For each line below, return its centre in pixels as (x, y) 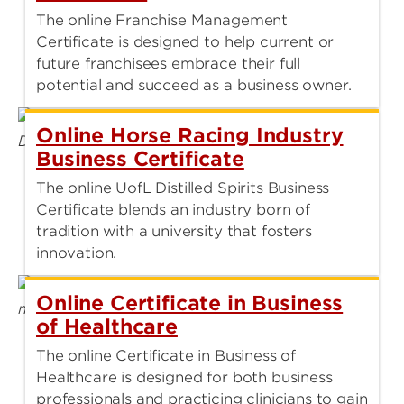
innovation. (77, 252)
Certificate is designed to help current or (185, 41)
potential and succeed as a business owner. (194, 85)
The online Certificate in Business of (166, 355)
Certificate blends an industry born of (173, 209)
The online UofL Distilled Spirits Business (183, 188)
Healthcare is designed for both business (184, 377)
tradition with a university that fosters (174, 231)
